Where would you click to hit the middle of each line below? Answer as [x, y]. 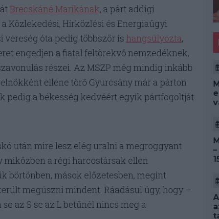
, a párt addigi [127, 9]
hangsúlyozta [154, 38]
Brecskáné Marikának [55, 9]
